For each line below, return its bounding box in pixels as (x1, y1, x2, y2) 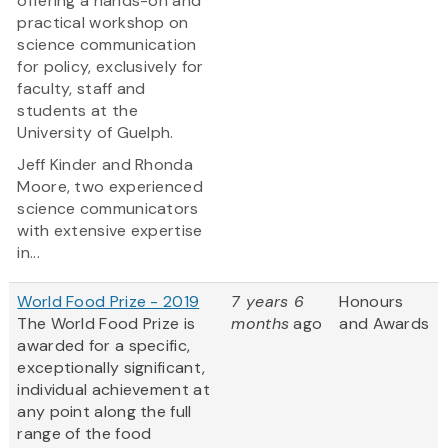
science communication (17, 34, 197, 56)
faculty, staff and (17, 78, 146, 100)
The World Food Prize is (17, 313, 196, 335)
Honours (339, 291, 404, 313)
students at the (17, 100, 138, 122)
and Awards (339, 313, 430, 335)
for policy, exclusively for (17, 56, 204, 78)
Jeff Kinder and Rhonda (17, 154, 193, 176)
